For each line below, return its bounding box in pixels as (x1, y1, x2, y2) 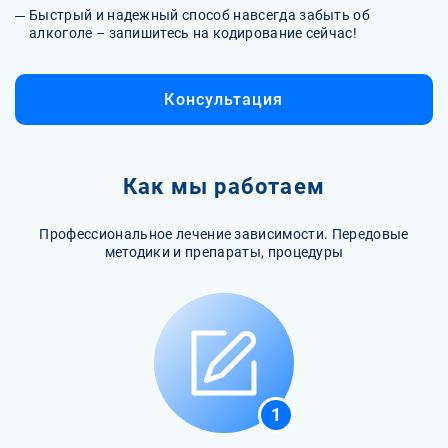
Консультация (164, 89, 284, 109)
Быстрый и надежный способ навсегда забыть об (29, 6, 371, 23)
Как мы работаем (123, 173, 325, 199)
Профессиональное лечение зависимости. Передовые (39, 225, 409, 242)
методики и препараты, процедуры (104, 243, 344, 260)
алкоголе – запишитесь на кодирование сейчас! (29, 24, 358, 41)
